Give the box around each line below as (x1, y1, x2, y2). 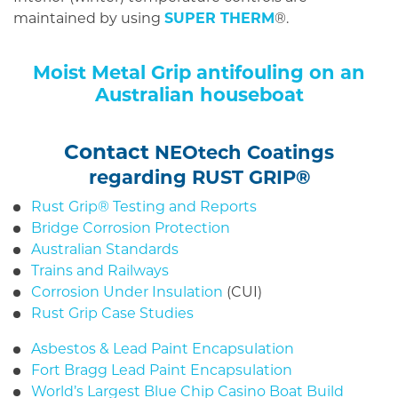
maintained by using (13, 10, 164, 28)
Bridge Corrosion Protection (31, 219, 230, 237)
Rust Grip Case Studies (31, 305, 194, 322)
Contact (64, 139, 149, 165)
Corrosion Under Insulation (31, 283, 223, 301)
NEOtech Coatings (149, 141, 334, 164)
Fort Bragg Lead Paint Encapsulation (31, 362, 292, 379)
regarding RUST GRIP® (88, 166, 310, 189)
